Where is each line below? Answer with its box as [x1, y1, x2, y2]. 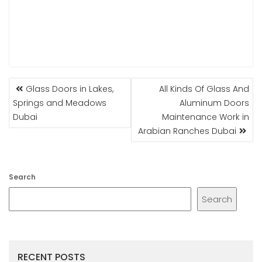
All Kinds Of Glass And [159, 83, 249, 95]
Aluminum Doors [180, 97, 249, 109]
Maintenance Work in [162, 111, 249, 123]
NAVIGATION [8, 88, 81, 105]
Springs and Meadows [13, 97, 106, 109]
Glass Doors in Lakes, [26, 83, 113, 95]
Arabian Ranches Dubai [138, 125, 236, 137]
